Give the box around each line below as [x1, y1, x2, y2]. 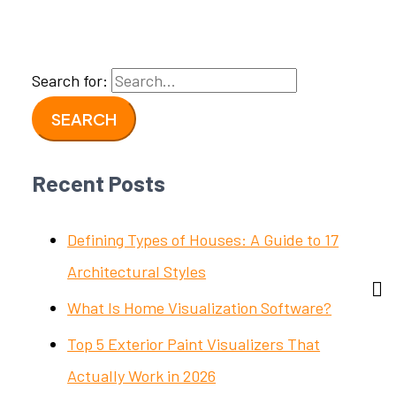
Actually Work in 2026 [67, 365, 217, 385]
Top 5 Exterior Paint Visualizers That [67, 333, 321, 354]
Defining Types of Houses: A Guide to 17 [67, 230, 339, 250]
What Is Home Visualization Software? [67, 298, 332, 317]
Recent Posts [32, 169, 166, 197]
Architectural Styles [67, 262, 207, 282]
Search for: [32, 71, 109, 91]
